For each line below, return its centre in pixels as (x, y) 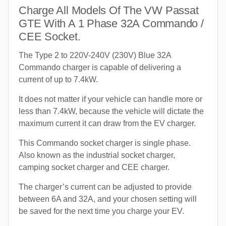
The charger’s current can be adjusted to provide (105, 187)
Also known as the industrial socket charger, (97, 155)
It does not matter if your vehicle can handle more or (110, 99)
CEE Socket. (50, 36)
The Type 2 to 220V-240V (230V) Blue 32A (95, 55)
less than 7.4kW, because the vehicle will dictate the (111, 111)
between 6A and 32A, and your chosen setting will (108, 199)
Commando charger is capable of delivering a (100, 67)
